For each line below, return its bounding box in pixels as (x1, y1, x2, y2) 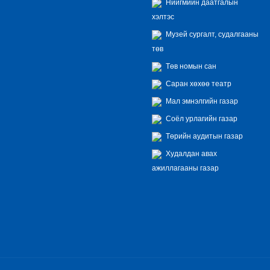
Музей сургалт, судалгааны (164, 30, 259, 38)
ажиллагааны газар (152, 164, 219, 172)
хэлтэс (152, 13, 174, 20)
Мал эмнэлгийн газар (164, 97, 238, 105)
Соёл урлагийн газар (164, 115, 237, 122)
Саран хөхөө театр (164, 80, 231, 87)
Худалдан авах (164, 149, 217, 157)
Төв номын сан (164, 62, 216, 70)
